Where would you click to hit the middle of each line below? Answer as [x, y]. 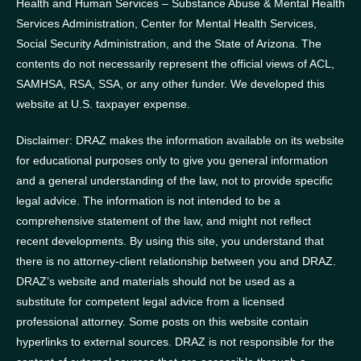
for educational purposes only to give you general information [172, 160]
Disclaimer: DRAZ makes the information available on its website [180, 140]
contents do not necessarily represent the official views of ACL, [175, 63]
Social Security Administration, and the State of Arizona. [159, 43]
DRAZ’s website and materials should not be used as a [156, 281]
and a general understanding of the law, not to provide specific [174, 180]
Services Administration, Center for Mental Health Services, [166, 23]
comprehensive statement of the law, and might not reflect [164, 220]
